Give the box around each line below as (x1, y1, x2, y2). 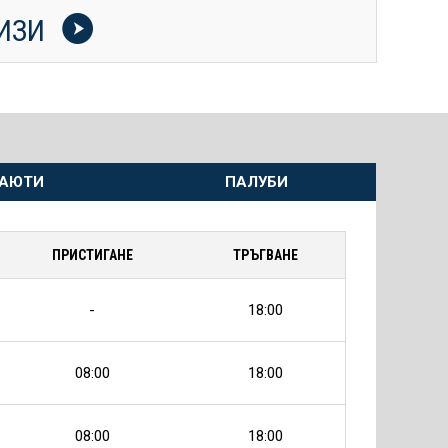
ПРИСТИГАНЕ (51, 247, 133, 263)
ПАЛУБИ (224, 173, 288, 191)
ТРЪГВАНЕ (232, 247, 298, 263)
